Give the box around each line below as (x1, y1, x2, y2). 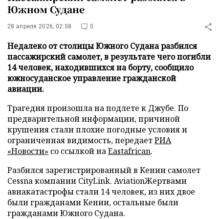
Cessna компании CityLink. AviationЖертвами (7, 175, 187, 186)
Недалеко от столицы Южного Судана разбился (7, 41, 197, 51)
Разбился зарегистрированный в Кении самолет (7, 165, 200, 175)
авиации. (7, 84, 44, 94)
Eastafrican (108, 146, 151, 156)
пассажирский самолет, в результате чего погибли (7, 51, 211, 62)
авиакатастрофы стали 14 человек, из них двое (7, 186, 195, 197)
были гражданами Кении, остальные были (7, 197, 178, 208)
